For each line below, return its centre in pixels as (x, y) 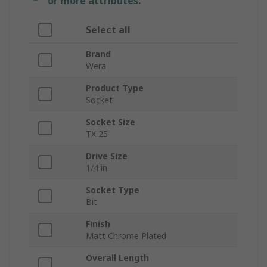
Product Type (115, 88)
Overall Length (117, 258)
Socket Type (113, 190)
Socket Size (111, 122)
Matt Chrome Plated (126, 236)
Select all (108, 30)
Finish (98, 224)
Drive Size (107, 156)
